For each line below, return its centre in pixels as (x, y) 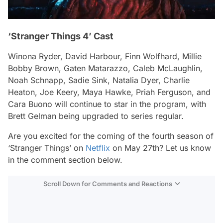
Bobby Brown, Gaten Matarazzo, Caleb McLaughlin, (105, 68)
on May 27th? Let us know (161, 148)
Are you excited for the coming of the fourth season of (111, 136)
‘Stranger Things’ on (47, 148)
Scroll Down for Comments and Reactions (108, 183)
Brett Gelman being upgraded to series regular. (96, 116)
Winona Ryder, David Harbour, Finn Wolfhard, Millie (105, 56)
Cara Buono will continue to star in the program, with (107, 104)
